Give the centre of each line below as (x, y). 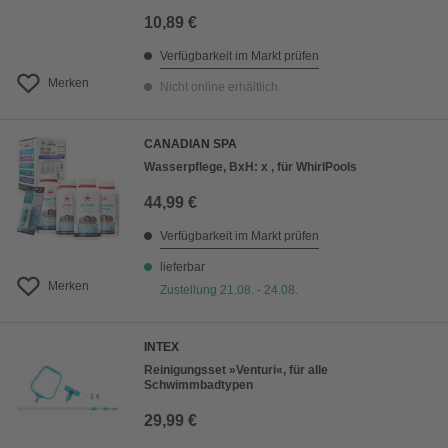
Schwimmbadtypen (198, 385)
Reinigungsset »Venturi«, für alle (236, 370)
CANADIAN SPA (190, 144)
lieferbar (182, 267)
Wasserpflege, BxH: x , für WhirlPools (250, 167)
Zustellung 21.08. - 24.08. (229, 290)
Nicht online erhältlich (219, 87)
